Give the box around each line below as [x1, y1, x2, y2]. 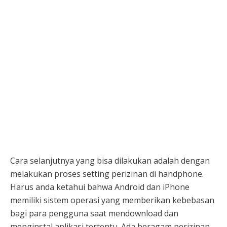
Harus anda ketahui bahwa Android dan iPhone [10, 181, 190, 193]
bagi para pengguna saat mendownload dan [10, 207, 178, 219]
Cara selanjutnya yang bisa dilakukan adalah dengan [10, 155, 210, 166]
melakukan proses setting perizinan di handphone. [10, 168, 204, 179]
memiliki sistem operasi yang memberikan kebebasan [10, 194, 214, 206]
